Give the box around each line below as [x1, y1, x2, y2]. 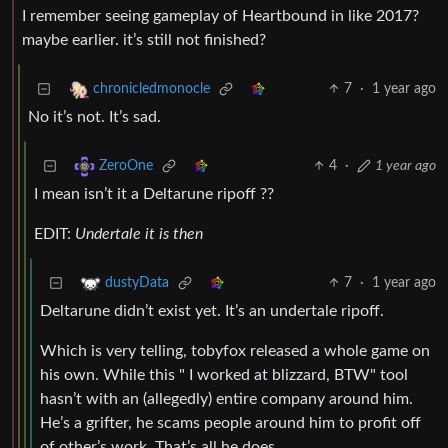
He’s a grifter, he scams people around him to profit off [40, 415, 421, 432]
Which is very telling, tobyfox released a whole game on [40, 343, 430, 360]
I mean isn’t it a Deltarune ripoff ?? [34, 186, 274, 203]
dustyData [105, 276, 169, 291]
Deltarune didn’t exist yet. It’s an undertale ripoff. [40, 303, 384, 320]
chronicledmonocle [93, 82, 210, 97]
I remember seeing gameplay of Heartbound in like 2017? [22, 8, 419, 25]
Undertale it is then [75, 226, 203, 243]
